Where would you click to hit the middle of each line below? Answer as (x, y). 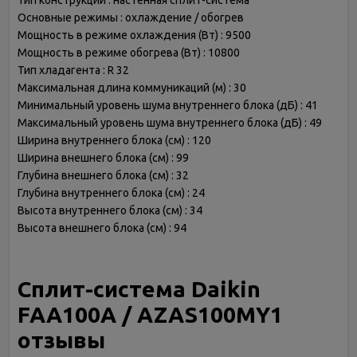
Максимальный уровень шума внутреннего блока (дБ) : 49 (170, 123)
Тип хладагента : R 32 (73, 70)
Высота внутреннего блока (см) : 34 (110, 210)
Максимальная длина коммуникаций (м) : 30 (132, 88)
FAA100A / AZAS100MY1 (150, 314)
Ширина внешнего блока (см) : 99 (103, 158)
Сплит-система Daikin (139, 289)
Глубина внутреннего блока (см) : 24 (111, 193)
